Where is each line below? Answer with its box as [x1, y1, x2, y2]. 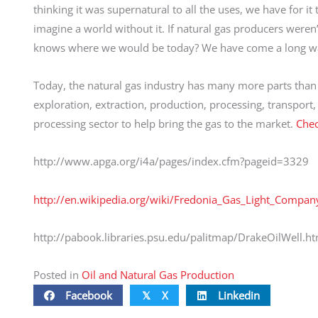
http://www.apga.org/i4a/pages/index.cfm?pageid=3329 [33, 154, 309, 169]
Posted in [33, 268, 82, 282]
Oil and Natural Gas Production [82, 268, 234, 282]
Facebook [65, 287, 112, 302]
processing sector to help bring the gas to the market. [33, 116, 296, 131]
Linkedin [218, 287, 260, 302]
